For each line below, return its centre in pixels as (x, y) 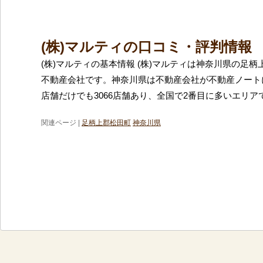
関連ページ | (61, 122)
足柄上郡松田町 (106, 122)
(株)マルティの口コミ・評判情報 (146, 46)
